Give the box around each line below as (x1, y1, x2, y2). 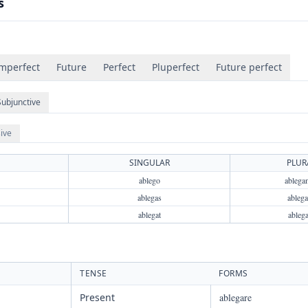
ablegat (137, 209, 161, 220)
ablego (138, 175, 160, 186)
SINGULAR (129, 157, 170, 168)
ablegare (219, 291, 252, 304)
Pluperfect (152, 60, 199, 74)
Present (80, 291, 115, 304)
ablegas (137, 192, 162, 203)
